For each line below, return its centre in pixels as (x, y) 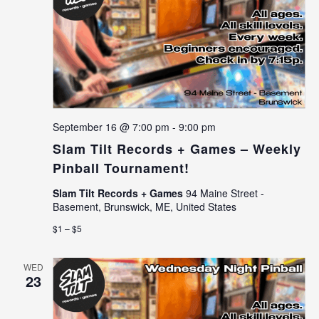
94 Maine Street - (225, 193)
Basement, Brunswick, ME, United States (144, 207)
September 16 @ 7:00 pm (111, 127)
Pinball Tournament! (121, 168)
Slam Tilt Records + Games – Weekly (177, 149)
